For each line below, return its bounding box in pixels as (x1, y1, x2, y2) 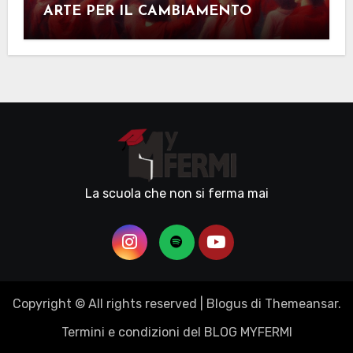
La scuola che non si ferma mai (84, 186, 269, 202)
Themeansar (264, 296, 338, 312)
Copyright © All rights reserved (12, 296, 197, 312)
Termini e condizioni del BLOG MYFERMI (61, 325, 292, 340)
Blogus (206, 296, 247, 312)
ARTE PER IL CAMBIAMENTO (43, 4, 251, 20)
